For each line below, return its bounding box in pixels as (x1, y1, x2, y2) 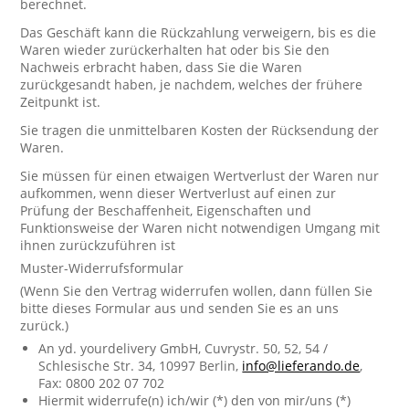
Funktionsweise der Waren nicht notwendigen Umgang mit (20, 219, 381, 236)
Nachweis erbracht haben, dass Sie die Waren (20, 58, 303, 76)
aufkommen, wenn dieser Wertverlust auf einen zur (20, 184, 337, 202)
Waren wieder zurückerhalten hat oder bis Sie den (20, 41, 330, 58)
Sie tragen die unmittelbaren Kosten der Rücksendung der (20, 121, 380, 139)
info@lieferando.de (242, 357, 361, 374)
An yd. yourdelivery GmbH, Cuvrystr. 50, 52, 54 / (38, 340, 329, 357)
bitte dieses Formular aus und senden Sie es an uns (20, 299, 340, 317)
